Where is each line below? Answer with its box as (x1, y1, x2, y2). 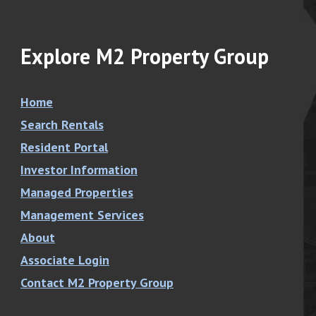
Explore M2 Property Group (20, 42, 269, 71)
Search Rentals (20, 116, 104, 133)
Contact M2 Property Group (20, 274, 174, 291)
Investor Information (20, 162, 138, 178)
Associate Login (20, 252, 109, 269)
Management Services (20, 207, 144, 224)
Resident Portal (20, 139, 108, 156)
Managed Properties (20, 184, 133, 201)
